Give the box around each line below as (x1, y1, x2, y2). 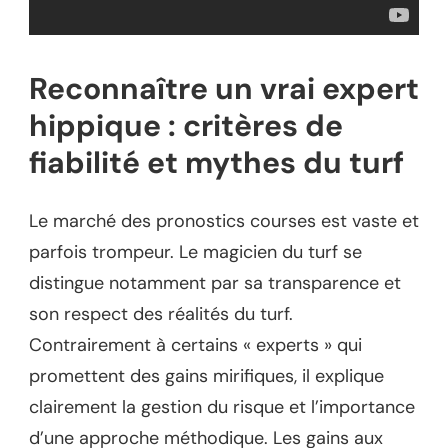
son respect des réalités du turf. (29, 301, 293, 326)
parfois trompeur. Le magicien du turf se (29, 239, 362, 264)
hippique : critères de (29, 105, 343, 145)
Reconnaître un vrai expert (29, 68, 419, 108)
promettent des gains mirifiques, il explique (29, 363, 384, 388)
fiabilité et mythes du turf (29, 142, 404, 182)
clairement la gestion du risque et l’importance (29, 394, 415, 419)
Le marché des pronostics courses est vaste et (29, 208, 419, 233)
